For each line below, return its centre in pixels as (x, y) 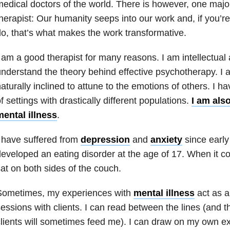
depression (105, 139)
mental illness (164, 193)
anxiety (166, 139)
